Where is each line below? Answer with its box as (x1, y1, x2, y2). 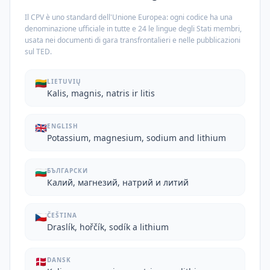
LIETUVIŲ (47, 77, 81, 86)
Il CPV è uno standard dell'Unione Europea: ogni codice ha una (25, 12, 233, 22)
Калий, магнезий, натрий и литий (47, 177, 189, 188)
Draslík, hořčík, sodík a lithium (47, 221, 169, 233)
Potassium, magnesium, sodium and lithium (47, 132, 226, 143)
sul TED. (25, 46, 52, 57)
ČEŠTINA (47, 211, 77, 219)
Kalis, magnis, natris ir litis (47, 87, 155, 99)
